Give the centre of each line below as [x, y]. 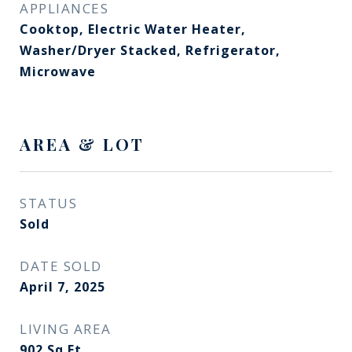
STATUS [48, 203]
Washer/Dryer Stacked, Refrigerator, [150, 50]
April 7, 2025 [62, 287]
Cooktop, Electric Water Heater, [133, 29]
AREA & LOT [82, 144]
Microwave [58, 71]
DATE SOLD [61, 266]
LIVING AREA [66, 329]
